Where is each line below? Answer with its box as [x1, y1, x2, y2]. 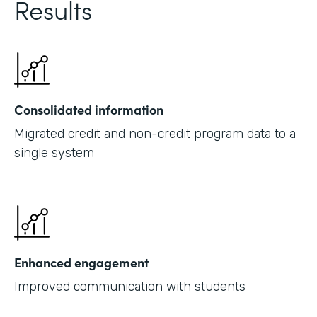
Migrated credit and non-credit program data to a [14, 126, 296, 142]
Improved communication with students [14, 279, 246, 295]
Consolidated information [14, 100, 163, 119]
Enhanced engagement [14, 253, 149, 272]
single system [14, 145, 94, 161]
